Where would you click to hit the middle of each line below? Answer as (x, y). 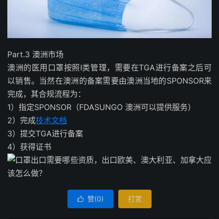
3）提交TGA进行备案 (45, 133)
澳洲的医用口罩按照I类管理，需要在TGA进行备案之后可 (109, 67)
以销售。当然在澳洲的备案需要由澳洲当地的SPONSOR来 (109, 80)
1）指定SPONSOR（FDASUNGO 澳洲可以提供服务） (101, 107)
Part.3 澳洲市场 (35, 54)
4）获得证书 (29, 146)
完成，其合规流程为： (46, 94)
